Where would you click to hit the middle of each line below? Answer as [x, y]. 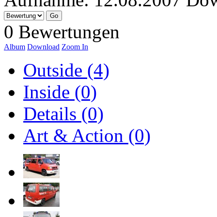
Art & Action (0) [87, 135]
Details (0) [63, 113]
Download [43, 46]
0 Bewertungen [62, 31]
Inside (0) [60, 92]
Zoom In [75, 46]
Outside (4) [66, 70]
